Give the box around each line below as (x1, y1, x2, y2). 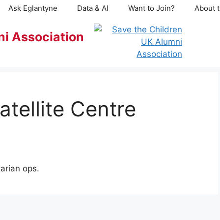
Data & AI (77, 3, 109, 13)
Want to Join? (128, 3, 175, 13)
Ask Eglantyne (8, 3, 57, 13)
